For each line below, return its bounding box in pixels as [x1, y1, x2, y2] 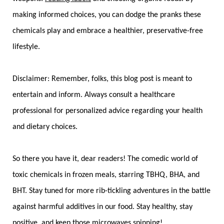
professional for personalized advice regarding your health [12, 107, 202, 115]
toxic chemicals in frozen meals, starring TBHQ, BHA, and [12, 171, 199, 179]
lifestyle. [12, 43, 40, 51]
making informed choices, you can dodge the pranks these [12, 11, 201, 19]
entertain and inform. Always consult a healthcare [12, 91, 175, 99]
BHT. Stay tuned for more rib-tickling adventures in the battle [12, 187, 210, 195]
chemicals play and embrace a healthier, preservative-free [12, 27, 203, 35]
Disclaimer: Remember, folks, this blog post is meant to [12, 75, 192, 83]
